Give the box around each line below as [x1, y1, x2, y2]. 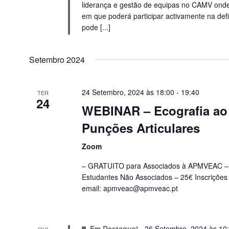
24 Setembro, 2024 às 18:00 [81, 87, 174, 98]
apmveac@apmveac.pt [103, 183, 178, 194]
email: [81, 183, 103, 194]
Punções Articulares [81, 119, 200, 137]
